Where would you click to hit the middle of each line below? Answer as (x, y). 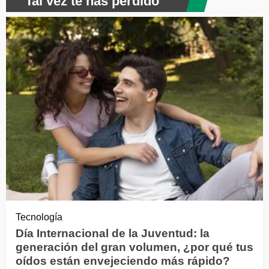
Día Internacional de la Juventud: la (113, 233)
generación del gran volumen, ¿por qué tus (134, 247)
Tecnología (39, 217)
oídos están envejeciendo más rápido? (123, 261)
